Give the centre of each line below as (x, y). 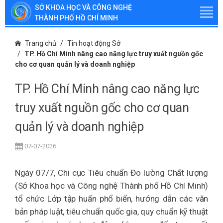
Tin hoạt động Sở (94, 43)
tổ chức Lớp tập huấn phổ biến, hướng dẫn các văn (111, 199)
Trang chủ (41, 43)
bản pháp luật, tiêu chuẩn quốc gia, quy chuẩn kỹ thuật (111, 212)
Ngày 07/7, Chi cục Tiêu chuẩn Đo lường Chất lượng (111, 173)
